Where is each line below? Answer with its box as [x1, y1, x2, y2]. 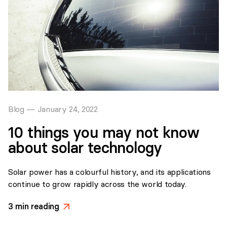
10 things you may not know [8, 123, 200, 142]
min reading [13, 201, 59, 211]
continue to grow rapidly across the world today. [8, 178, 186, 189]
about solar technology [8, 138, 162, 157]
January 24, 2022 [37, 103, 98, 114]
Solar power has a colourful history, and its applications [8, 166, 211, 177]
